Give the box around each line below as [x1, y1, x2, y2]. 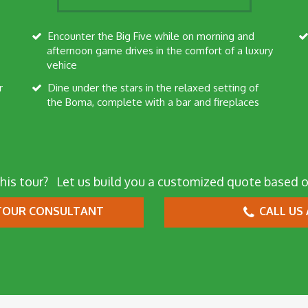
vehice [47, 58, 77, 71]
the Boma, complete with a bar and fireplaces [47, 95, 259, 109]
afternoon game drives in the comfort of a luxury [47, 43, 273, 57]
